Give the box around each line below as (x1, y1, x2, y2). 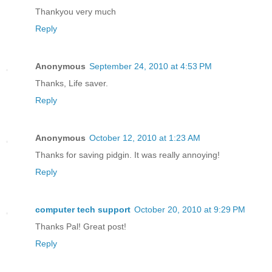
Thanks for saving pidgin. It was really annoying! (35, 150, 220, 160)
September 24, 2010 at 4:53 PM (89, 61, 212, 72)
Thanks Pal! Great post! (35, 221, 126, 231)
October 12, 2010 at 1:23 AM (89, 133, 200, 143)
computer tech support (35, 204, 131, 214)
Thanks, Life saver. (35, 78, 108, 89)
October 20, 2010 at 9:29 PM (134, 204, 245, 214)
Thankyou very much (35, 7, 116, 17)
